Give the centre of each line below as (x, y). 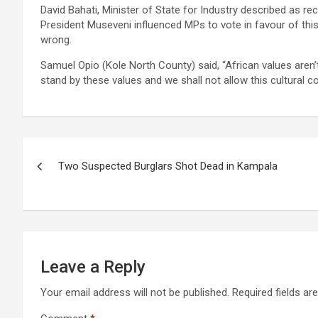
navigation (75, 181)
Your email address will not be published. (135, 293)
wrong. (56, 40)
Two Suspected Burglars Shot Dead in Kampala (168, 166)
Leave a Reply (93, 267)
